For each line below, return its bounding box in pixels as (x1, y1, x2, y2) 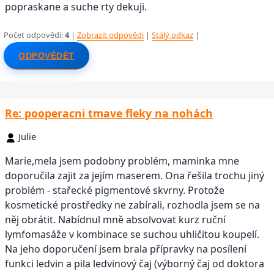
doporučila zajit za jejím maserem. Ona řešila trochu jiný (5, 169, 264, 183)
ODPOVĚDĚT (18, 51, 75, 61)
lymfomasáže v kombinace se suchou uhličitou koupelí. (5, 228, 259, 242)
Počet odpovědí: (4, 29, 65, 41)
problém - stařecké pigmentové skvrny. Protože (5, 183, 224, 198)
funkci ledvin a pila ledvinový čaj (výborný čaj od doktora (5, 257, 264, 271)
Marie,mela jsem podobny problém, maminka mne (5, 154, 239, 168)
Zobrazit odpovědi (77, 29, 144, 41)
